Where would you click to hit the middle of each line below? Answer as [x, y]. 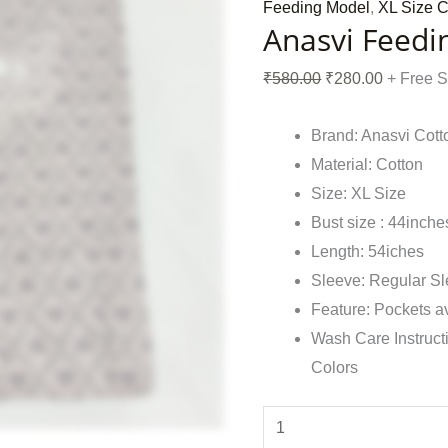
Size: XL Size [359, 194]
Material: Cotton [367, 165]
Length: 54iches [368, 252]
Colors [335, 368]
